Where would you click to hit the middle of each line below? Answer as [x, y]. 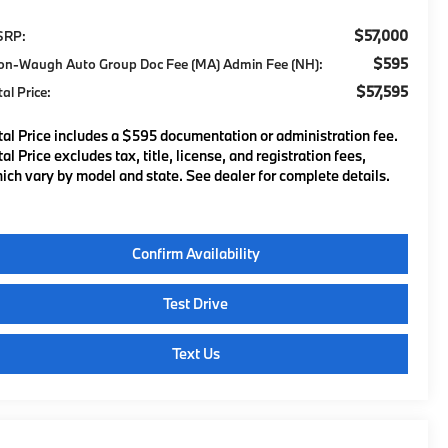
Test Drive [195, 303]
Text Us [195, 353]
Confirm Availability [195, 253]
